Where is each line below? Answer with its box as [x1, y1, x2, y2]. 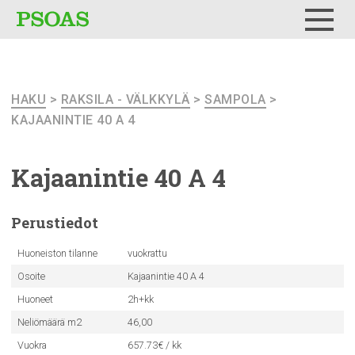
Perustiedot [11, 212, 98, 232]
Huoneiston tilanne [17, 247, 97, 259]
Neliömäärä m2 [17, 316, 82, 328]
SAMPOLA [204, 92, 266, 107]
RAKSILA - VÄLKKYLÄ [60, 92, 190, 107]
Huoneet [17, 293, 53, 305]
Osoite [17, 270, 45, 282]
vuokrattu [127, 247, 167, 259]
